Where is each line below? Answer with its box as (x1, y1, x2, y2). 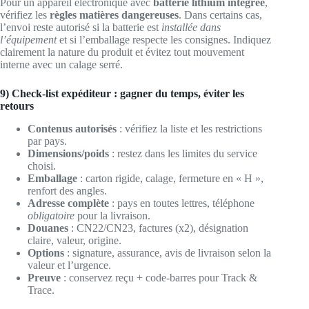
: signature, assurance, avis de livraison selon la (64, 246, 271, 259)
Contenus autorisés (28, 122, 117, 134)
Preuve (28, 271, 61, 283)
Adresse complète (28, 197, 109, 209)
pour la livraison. (74, 209, 150, 221)
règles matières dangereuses (50, 8, 179, 21)
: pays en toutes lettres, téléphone (109, 197, 255, 209)
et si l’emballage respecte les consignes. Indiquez (57, 33, 271, 46)
